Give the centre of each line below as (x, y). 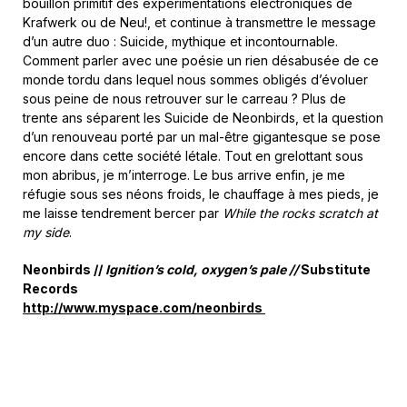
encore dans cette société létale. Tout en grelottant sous (193, 156)
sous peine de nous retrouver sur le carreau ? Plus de (184, 99)
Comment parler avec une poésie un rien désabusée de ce (201, 60)
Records (50, 288)
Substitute (334, 269)
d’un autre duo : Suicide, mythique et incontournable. (180, 41)
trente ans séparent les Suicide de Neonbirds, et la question (203, 118)
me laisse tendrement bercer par (123, 213)
